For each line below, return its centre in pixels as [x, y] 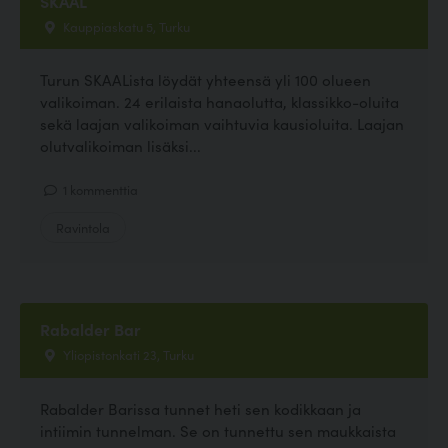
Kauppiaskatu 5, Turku [125, 25]
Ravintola [83, 227]
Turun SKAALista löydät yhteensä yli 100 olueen [205, 79]
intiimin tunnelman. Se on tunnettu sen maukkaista [218, 430]
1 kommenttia [99, 189]
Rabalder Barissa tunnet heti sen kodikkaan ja [200, 408]
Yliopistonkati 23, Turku [127, 354]
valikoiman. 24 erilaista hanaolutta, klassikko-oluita [219, 101]
